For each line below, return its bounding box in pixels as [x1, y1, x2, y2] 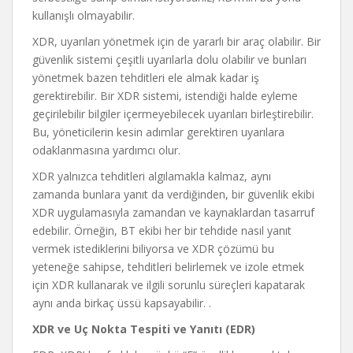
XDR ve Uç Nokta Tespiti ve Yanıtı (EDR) [32, 321, 255, 336]
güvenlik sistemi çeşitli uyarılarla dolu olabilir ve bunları [32, 52, 307, 67]
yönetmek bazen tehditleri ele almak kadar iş [32, 70, 259, 85]
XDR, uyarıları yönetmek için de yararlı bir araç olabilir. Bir [32, 34, 321, 49]
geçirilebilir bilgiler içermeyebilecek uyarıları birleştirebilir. [32, 106, 314, 121]
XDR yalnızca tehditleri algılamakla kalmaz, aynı [32, 169, 271, 184]
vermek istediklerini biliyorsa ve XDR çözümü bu [32, 241, 274, 256]
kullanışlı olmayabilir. [32, 8, 135, 23]
